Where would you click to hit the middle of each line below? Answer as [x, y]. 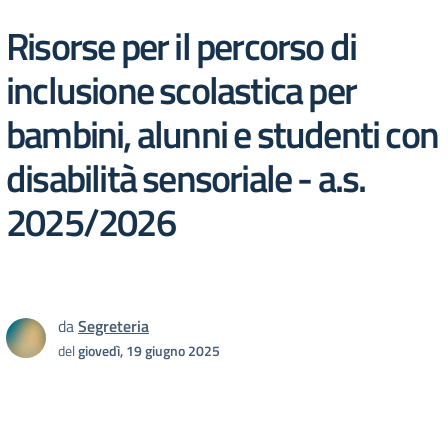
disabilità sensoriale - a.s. [186, 177]
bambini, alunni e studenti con [222, 133]
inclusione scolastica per [181, 89]
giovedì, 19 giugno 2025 [149, 350]
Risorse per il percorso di [181, 45]
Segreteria [113, 326]
